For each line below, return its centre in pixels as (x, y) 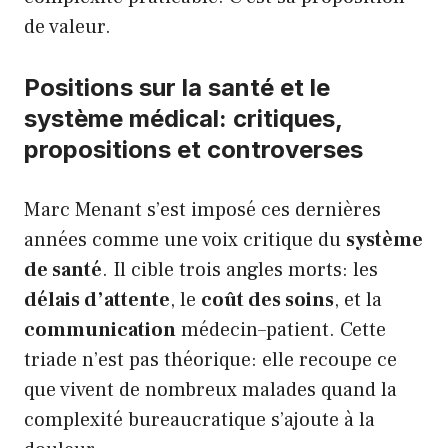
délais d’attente (97, 299)
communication (100, 329)
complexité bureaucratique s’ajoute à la (199, 419)
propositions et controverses (193, 149)
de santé (63, 269)
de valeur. (67, 26)
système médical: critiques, (183, 118)
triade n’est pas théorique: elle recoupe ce (210, 359)
